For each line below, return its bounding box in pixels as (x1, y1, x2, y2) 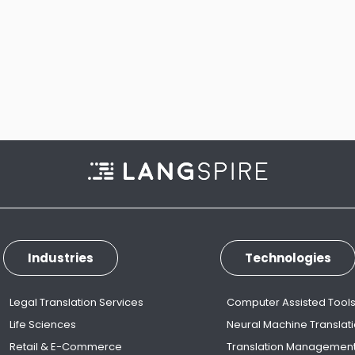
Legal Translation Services (9, 295, 143, 311)
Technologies (245, 250, 332, 267)
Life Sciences (9, 317, 76, 333)
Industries (27, 250, 94, 267)
